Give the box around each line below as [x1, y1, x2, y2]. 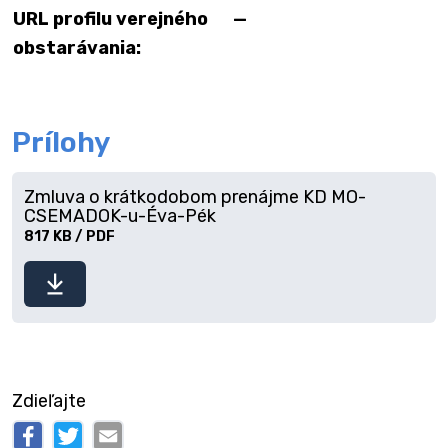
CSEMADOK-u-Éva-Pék [24, 205, 216, 227]
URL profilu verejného [13, 8, 208, 30]
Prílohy [12, 126, 110, 159]
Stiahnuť [23, 244, 93, 266]
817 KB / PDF [24, 228, 115, 245]
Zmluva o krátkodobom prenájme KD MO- [24, 186, 366, 208]
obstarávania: [13, 37, 141, 59]
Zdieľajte [12, 390, 86, 412]
